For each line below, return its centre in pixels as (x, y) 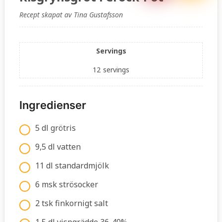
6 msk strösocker (67, 185)
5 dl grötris (55, 128)
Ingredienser (53, 105)
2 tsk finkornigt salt (72, 203)
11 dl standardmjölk (72, 166)
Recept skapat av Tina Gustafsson (71, 15)
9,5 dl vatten (58, 147)
